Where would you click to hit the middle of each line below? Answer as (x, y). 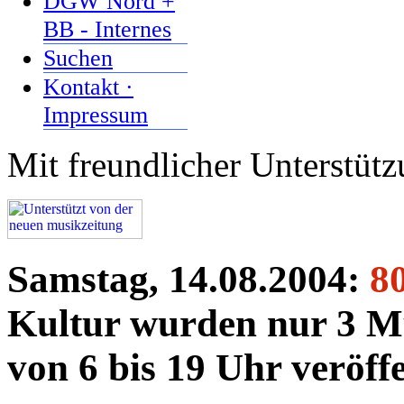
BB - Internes (107, 29)
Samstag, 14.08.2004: (188, 279)
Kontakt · (88, 87)
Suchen (78, 58)
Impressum (96, 115)
